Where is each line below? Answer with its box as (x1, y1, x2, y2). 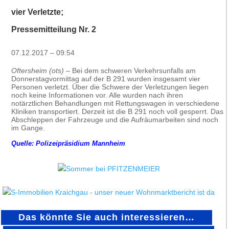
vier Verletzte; (11, 8, 63, 17)
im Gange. (11, 124, 45, 132)
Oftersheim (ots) (11, 66, 64, 75)
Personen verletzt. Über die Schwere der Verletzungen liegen (11, 83, 209, 91)
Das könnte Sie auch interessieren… (18, 212, 195, 223)
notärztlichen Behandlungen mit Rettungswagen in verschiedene (11, 99, 219, 108)
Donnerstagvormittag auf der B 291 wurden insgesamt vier (11, 75, 200, 83)
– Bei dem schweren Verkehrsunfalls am (64, 66, 196, 75)
